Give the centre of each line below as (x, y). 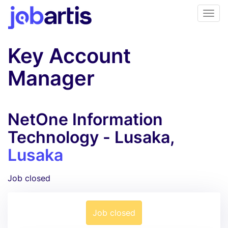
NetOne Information (85, 119)
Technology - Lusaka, (91, 137)
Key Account (69, 56)
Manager (51, 78)
